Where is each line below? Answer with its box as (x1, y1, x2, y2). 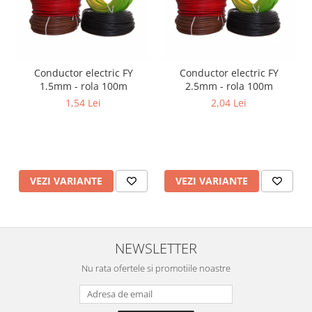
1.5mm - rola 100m (39, 79, 127, 93)
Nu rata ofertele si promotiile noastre (81, 262, 231, 274)
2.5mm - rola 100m (185, 79, 273, 93)
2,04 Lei (211, 96, 247, 109)
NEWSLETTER (115, 238, 197, 258)
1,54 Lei (65, 96, 101, 109)
